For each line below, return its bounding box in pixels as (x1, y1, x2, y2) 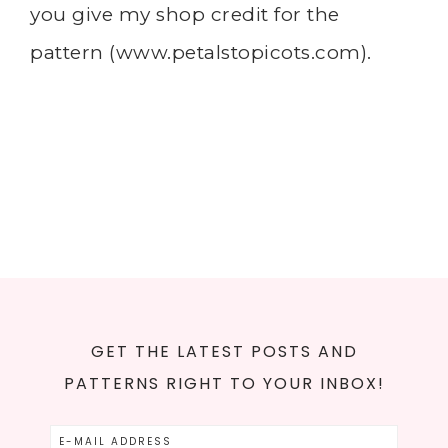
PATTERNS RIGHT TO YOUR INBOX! (63, 371, 385, 395)
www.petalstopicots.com (115, 40, 361, 64)
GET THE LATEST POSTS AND (90, 339, 358, 363)
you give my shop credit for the (30, 2, 340, 26)
